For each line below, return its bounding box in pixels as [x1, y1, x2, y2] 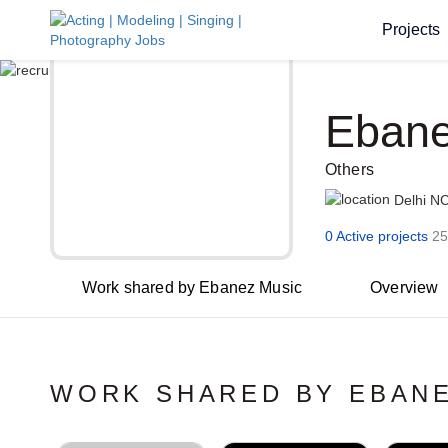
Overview [370, 279, 439, 296]
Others [324, 161, 375, 178]
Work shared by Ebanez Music [82, 279, 303, 296]
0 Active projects [324, 228, 428, 244]
